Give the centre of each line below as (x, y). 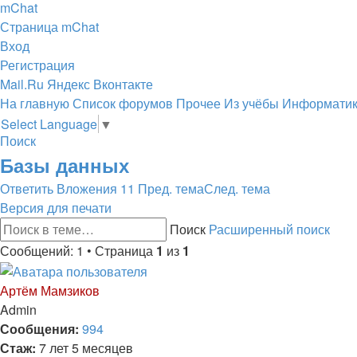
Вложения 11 (96, 188)
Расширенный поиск (269, 229)
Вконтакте (123, 84)
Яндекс (69, 84)
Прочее (198, 103)
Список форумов (123, 103)
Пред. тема (171, 188)
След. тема (237, 188)
